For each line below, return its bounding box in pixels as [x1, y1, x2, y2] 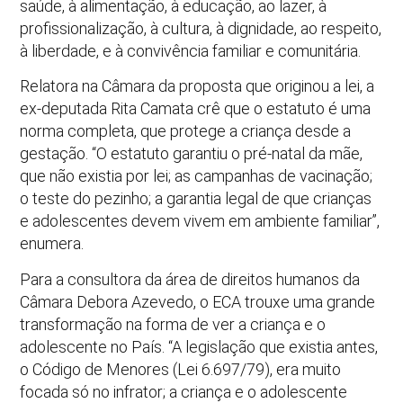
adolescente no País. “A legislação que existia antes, [20, 336, 379, 356]
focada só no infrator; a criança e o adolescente [20, 381, 348, 401]
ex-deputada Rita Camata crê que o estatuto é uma [20, 99, 372, 119]
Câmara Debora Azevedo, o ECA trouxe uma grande [20, 291, 376, 311]
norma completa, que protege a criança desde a [20, 121, 352, 141]
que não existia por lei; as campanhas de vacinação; [20, 166, 373, 186]
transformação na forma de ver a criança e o [20, 314, 327, 334]
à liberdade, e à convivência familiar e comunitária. [20, 40, 362, 60]
